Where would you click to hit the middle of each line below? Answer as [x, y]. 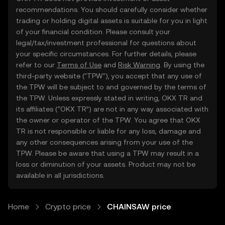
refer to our [36, 65]
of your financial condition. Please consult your [93, 32]
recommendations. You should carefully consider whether [112, 10]
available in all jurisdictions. [60, 175]
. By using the [182, 65]
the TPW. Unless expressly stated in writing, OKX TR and [109, 98]
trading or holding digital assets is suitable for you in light [112, 21]
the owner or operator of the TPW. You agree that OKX [108, 120]
